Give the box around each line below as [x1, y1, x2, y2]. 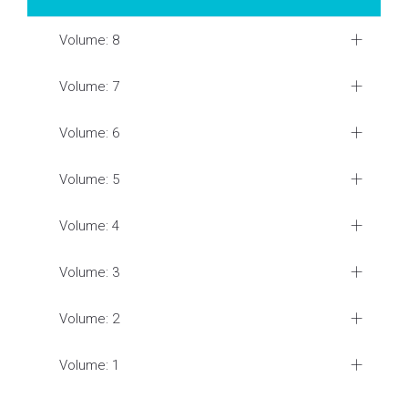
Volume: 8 [59, 32, 119, 48]
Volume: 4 [59, 218, 119, 234]
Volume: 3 [59, 264, 119, 280]
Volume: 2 [59, 311, 119, 327]
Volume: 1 [59, 357, 119, 373]
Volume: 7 [59, 78, 119, 95]
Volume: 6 [59, 125, 119, 141]
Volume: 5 [59, 171, 119, 188]
